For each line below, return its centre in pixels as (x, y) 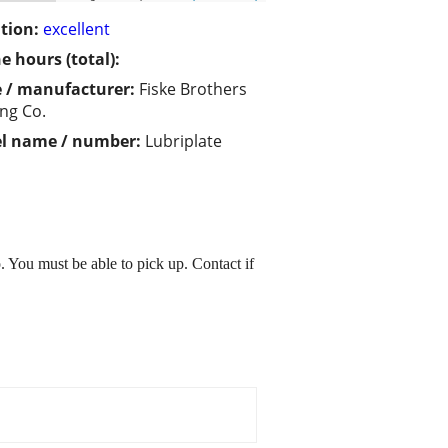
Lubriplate (183, 141)
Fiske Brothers (193, 89)
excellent (76, 29)
